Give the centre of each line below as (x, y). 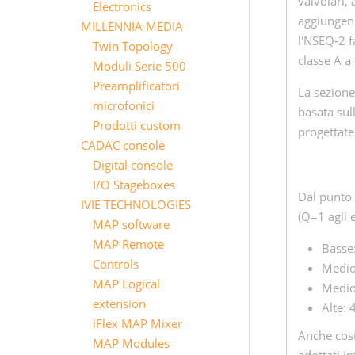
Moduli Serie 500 (139, 66)
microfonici (124, 105)
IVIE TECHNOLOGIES (136, 204)
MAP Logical (126, 284)
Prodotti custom (137, 125)
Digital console (133, 165)
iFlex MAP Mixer (137, 323)
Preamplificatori (136, 86)
